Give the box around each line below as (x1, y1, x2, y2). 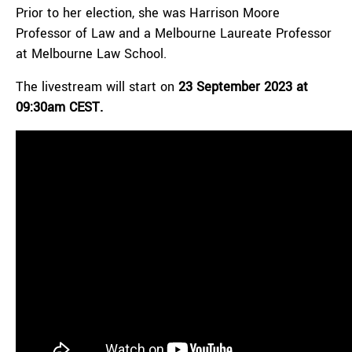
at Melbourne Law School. (16, 45, 167, 63)
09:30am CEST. (16, 98, 103, 116)
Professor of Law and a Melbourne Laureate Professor (16, 24, 332, 42)
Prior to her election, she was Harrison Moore (16, 4, 280, 22)
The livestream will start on (16, 78, 178, 96)
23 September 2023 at (178, 78, 308, 96)
